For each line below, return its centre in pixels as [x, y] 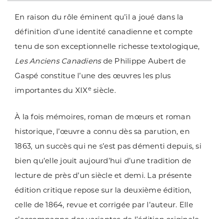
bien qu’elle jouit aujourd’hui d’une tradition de [103, 161]
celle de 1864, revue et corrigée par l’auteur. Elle [104, 205]
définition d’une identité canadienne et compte [104, 32]
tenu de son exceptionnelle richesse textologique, [107, 46]
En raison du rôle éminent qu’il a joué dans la [99, 17]
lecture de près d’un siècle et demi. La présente [103, 175]
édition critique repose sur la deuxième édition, [103, 190]
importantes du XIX [51, 90]
